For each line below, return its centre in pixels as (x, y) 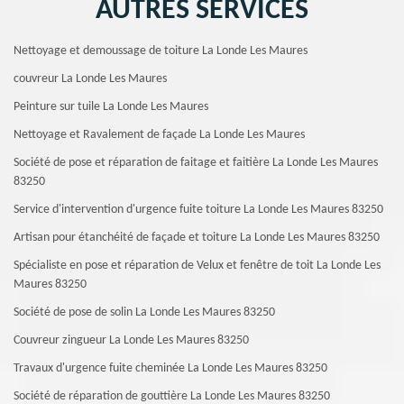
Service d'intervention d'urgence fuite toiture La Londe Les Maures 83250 (198, 210)
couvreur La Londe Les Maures (90, 79)
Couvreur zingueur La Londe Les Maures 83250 (131, 340)
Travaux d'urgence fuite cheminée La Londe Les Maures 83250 (170, 368)
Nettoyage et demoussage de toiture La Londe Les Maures (161, 51)
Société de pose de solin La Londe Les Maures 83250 (144, 312)
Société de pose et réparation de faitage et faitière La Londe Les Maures (196, 163)
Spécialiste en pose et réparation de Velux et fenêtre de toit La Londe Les (197, 266)
